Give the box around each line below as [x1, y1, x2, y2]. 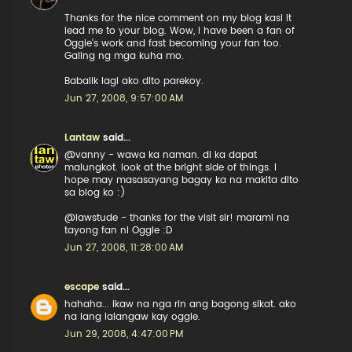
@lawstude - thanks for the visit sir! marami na [64, 213, 290, 222]
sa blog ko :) [64, 188, 126, 197]
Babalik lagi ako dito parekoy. [64, 76, 204, 86]
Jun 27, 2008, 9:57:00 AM [64, 93, 184, 103]
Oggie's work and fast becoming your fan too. [64, 38, 282, 48]
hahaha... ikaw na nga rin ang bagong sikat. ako [64, 299, 297, 309]
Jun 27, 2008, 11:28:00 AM [64, 243, 184, 252]
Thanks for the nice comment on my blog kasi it [64, 13, 292, 23]
